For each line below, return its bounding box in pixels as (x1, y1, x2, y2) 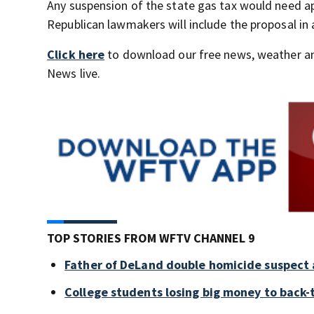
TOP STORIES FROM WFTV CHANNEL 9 (47, 229, 256, 246)
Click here (47, 46, 105, 62)
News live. (47, 65, 101, 81)
